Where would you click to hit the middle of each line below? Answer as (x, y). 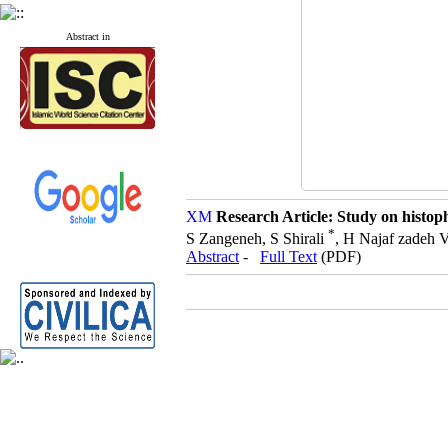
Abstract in (87, 36)
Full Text (288, 257)
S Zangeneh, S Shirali (257, 239)
